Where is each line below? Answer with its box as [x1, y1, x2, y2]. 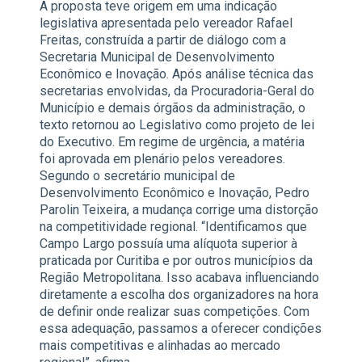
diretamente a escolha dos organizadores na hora [40, 287, 318, 303]
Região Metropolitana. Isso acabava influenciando [40, 270, 319, 286]
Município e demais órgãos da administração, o [40, 100, 305, 116]
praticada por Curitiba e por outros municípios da [40, 253, 313, 269]
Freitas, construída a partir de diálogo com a [40, 32, 286, 48]
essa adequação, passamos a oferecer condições [40, 321, 322, 337]
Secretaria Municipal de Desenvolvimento [40, 49, 275, 65]
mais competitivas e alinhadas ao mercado [40, 338, 280, 354]
